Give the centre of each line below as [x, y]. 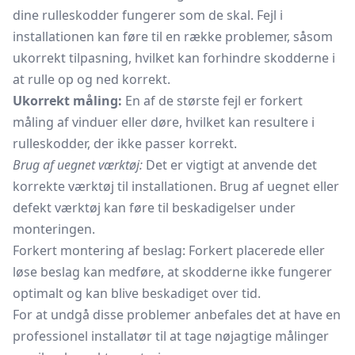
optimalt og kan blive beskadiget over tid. [137, 293]
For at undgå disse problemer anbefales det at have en [177, 315]
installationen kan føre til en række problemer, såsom [173, 36]
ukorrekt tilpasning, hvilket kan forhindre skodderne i [174, 58]
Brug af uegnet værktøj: [78, 165]
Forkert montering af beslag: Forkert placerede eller [169, 250]
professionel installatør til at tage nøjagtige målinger [171, 336]
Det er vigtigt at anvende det [230, 165]
